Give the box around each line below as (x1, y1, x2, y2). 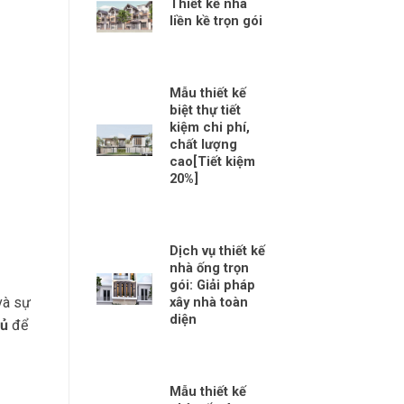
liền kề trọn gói (170, 12, 263, 29)
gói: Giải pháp (170, 276, 256, 293)
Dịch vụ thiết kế (170, 242, 266, 259)
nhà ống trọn (170, 259, 250, 276)
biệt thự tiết (170, 101, 242, 118)
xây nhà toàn (170, 293, 249, 310)
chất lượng (170, 135, 238, 152)
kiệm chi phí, (170, 118, 251, 135)
